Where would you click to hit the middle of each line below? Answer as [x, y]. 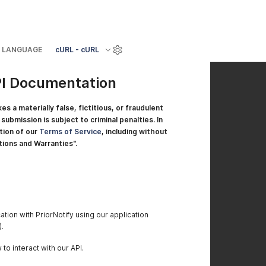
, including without [134, 132]
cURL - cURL [77, 50]
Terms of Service [70, 132]
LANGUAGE [22, 50]
